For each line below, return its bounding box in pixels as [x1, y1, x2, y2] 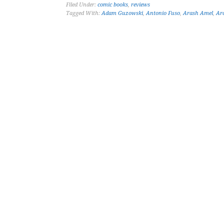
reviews [131, 1, 150, 8]
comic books [97, 1, 128, 8]
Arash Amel [183, 10, 213, 16]
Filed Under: [66, 1, 97, 8]
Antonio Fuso [146, 10, 180, 16]
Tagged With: [66, 10, 101, 16]
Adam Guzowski [101, 10, 143, 16]
